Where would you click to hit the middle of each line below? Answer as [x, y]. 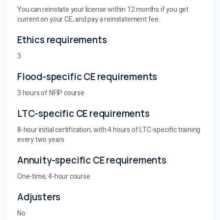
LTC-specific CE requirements [83, 113]
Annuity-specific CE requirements [92, 160]
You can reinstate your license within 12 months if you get [103, 9]
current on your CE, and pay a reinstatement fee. [89, 19]
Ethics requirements [62, 40]
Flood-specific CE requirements [87, 76]
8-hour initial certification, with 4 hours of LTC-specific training [109, 130]
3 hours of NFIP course [51, 93]
